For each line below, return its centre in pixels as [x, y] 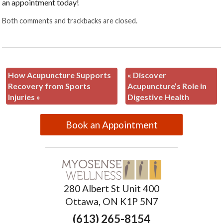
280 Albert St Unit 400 [111, 188]
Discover [149, 75]
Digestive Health [158, 97]
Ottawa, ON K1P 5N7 [111, 201]
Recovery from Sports [50, 86]
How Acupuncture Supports [60, 75]
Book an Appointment [111, 124]
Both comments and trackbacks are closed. [70, 20]
